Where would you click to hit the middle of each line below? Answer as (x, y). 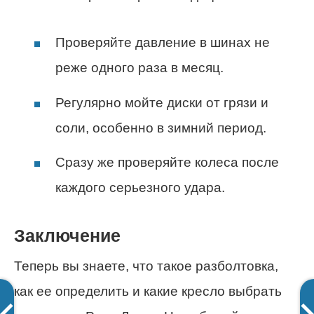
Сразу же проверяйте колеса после (167, 162)
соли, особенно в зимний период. (161, 128)
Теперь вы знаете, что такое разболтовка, (146, 266)
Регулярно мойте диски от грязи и (162, 102)
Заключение (67, 235)
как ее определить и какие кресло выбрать (148, 292)
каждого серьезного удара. (140, 187)
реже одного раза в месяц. (139, 68)
